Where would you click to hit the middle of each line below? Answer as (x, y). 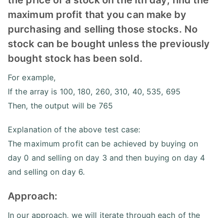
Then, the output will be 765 (60, 105)
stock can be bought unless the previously (109, 44)
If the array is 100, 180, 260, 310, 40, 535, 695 (94, 91)
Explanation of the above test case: (74, 129)
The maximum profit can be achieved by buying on (103, 143)
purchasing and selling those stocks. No (103, 29)
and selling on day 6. (46, 172)
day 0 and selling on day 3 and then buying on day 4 (107, 157)
